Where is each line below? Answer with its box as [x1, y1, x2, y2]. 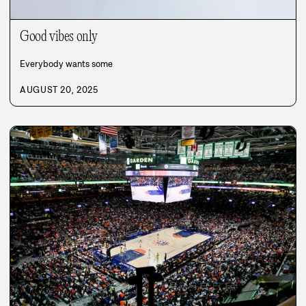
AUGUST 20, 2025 [20, 83, 98, 96]
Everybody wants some [20, 57, 113, 70]
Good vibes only [20, 28, 98, 45]
